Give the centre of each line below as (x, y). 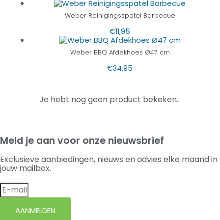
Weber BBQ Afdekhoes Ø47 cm (120, 53)
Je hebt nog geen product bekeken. (109, 100)
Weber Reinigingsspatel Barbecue (120, 16)
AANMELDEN (35, 211)
